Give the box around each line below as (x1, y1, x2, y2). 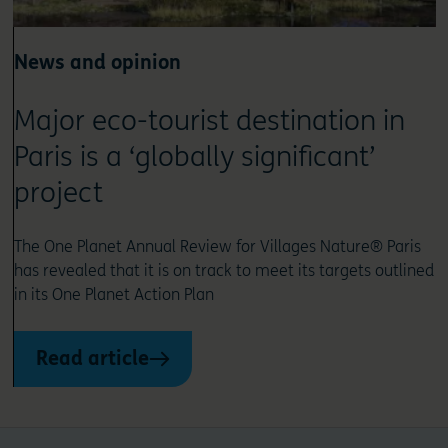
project (13, 175, 103, 210)
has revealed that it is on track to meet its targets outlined (13, 260, 434, 280)
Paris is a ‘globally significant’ (13, 139, 375, 174)
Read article (35, 346, 149, 370)
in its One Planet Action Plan (13, 284, 214, 304)
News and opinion (13, 50, 181, 74)
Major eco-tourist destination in (13, 103, 405, 138)
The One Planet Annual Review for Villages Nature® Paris (13, 236, 421, 256)
